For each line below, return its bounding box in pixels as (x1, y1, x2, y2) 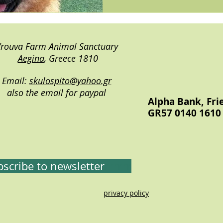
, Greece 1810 (44, 52, 98, 64)
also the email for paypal (7, 86, 106, 99)
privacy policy (104, 188, 149, 198)
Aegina (17, 52, 44, 64)
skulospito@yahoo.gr (29, 74, 111, 87)
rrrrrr (105, 158, 131, 173)
